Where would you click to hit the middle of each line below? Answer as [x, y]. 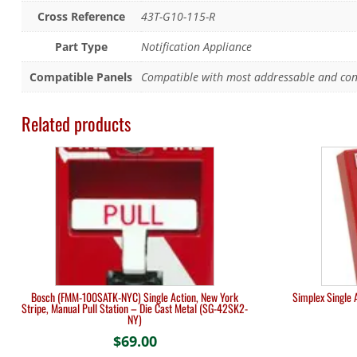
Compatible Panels [81, 76]
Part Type [81, 46]
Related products [76, 123]
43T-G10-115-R [178, 16]
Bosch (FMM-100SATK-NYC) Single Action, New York [135, 297]
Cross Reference [81, 16]
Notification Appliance [196, 46]
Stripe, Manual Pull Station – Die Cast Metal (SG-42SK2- [135, 308]
